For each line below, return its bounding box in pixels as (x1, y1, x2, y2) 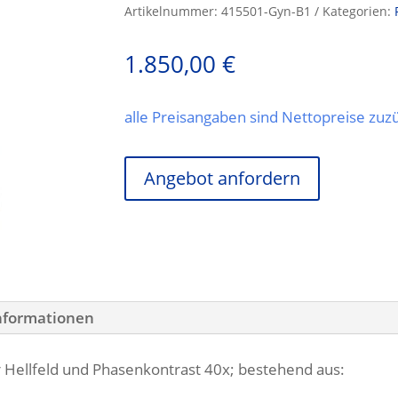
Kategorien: (322, 2, 395, 20)
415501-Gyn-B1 (221, 2, 312, 20)
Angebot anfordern (144, 166, 301, 191)
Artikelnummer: (124, 2, 222, 20)
